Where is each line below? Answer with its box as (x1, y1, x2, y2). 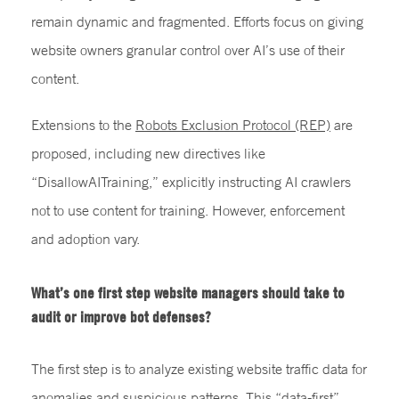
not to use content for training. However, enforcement (31, 200, 345, 219)
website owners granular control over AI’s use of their (31, 40, 345, 59)
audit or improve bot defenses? (31, 306, 211, 326)
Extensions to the (31, 115, 135, 134)
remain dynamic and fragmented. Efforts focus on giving (31, 12, 363, 30)
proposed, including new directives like (31, 143, 265, 162)
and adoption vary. (31, 229, 140, 248)
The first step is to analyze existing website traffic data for (31, 359, 367, 378)
